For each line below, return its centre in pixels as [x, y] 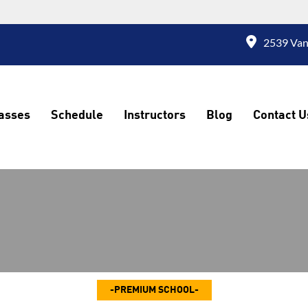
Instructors [155, 115]
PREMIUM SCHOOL [154, 290]
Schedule [77, 115]
